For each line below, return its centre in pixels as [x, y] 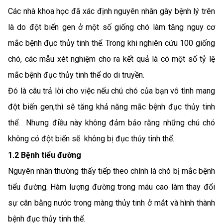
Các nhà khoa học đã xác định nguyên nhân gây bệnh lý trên [111, 11]
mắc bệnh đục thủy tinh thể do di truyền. [77, 75]
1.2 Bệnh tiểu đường [45, 155]
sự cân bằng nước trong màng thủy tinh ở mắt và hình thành [111, 203]
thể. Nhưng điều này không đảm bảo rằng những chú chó [111, 123]
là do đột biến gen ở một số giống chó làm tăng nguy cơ [111, 27]
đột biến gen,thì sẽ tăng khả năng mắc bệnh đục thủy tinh [111, 107]
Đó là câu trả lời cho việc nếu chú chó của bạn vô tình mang [111, 91]
